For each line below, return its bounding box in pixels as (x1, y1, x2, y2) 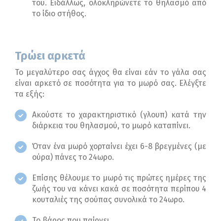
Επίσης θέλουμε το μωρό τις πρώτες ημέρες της (32, 173, 206, 183)
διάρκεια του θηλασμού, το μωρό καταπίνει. (32, 121, 190, 131)
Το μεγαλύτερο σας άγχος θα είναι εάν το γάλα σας (15, 68, 206, 77)
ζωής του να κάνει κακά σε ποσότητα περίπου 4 (32, 184, 206, 194)
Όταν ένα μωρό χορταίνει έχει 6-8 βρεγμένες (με (32, 142, 206, 151)
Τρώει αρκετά (15, 49, 85, 63)
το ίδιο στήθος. (32, 9, 86, 19)
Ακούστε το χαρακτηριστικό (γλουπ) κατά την (32, 110, 206, 120)
